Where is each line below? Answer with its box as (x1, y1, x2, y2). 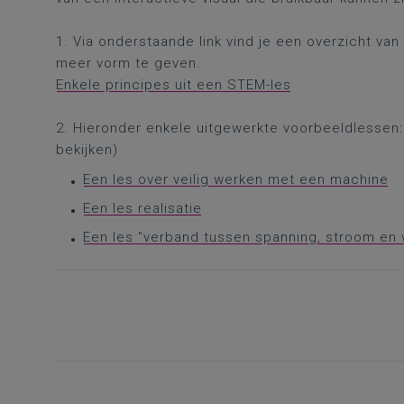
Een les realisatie (83, 200, 202, 216)
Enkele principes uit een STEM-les (56, 77, 291, 93)
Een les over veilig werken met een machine (83, 171, 389, 188)
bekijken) (56, 142, 118, 158)
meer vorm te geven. (56, 55, 201, 71)
